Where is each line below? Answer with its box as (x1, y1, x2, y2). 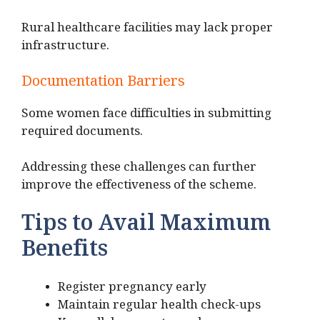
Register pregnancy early (58, 279, 206, 299)
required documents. (21, 124, 143, 144)
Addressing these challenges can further (21, 160, 256, 180)
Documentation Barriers (21, 72, 185, 96)
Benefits (21, 236, 108, 271)
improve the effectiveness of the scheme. (21, 178, 256, 198)
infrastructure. (21, 39, 109, 59)
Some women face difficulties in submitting (21, 106, 271, 126)
